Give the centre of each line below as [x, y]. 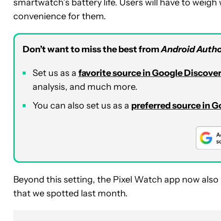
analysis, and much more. [85, 87]
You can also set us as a [82, 105]
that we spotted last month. [71, 193]
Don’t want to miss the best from [92, 49]
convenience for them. [60, 16]
